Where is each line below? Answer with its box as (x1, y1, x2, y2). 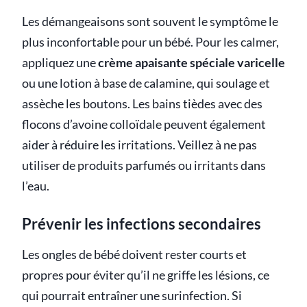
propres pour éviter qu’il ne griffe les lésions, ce (22, 267, 269, 282)
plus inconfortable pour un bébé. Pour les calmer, (22, 34, 279, 49)
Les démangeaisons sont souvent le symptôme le (22, 14, 278, 29)
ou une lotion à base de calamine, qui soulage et (22, 75, 270, 90)
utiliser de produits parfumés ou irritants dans (22, 158, 266, 173)
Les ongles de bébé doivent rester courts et (22, 247, 247, 262)
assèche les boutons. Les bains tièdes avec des (22, 96, 262, 111)
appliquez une (22, 55, 98, 70)
